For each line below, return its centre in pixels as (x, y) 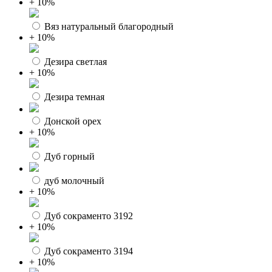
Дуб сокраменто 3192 (89, 216)
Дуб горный (70, 156)
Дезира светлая (76, 62)
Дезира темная (74, 97)
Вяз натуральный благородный (109, 26)
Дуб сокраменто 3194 (89, 251)
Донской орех (73, 121)
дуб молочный (74, 181)
